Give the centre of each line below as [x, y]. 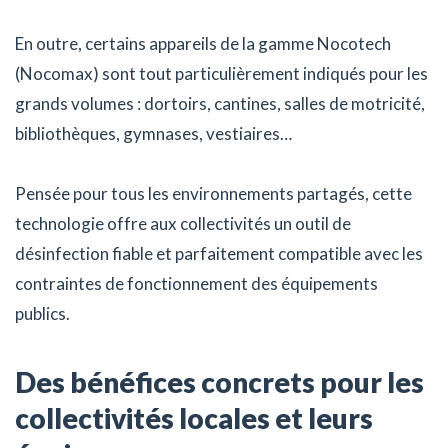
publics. [42, 313]
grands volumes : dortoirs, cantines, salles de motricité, [220, 103]
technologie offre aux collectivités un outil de [183, 223]
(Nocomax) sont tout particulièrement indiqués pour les [221, 73]
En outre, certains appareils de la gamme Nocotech [203, 43]
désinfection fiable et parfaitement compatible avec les [219, 253]
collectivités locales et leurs [194, 417]
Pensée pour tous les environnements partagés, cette [213, 193]
